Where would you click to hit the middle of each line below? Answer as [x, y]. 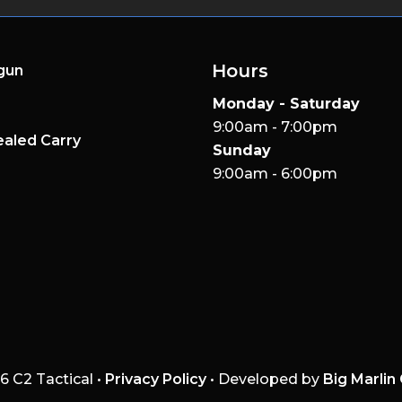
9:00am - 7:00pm [275, 127]
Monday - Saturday [286, 104]
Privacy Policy [156, 379]
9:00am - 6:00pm [275, 174]
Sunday [242, 150]
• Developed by [265, 379]
